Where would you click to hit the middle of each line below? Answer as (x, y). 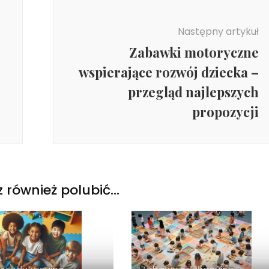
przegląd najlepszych (193, 92)
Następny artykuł (218, 31)
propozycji (225, 111)
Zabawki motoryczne (194, 52)
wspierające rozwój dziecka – (168, 72)
